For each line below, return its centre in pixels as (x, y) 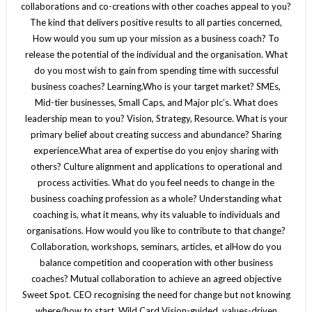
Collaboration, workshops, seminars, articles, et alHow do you (156, 246)
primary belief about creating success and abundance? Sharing (156, 134)
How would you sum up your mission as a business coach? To (156, 38)
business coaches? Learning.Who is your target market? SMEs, (156, 86)
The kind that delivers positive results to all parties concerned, (156, 22)
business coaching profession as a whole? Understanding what (156, 198)
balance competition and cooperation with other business (156, 262)
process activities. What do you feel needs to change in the (156, 182)
